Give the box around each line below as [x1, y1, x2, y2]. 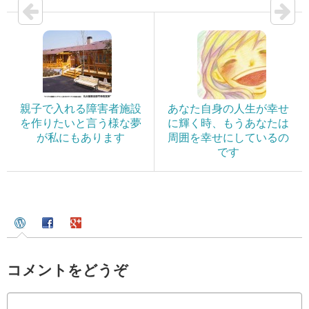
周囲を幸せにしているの [168, 132, 289, 143]
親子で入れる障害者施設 [19, 103, 141, 114]
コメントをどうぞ [7, 261, 128, 279]
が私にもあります [36, 132, 125, 143]
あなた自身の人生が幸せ [168, 103, 289, 114]
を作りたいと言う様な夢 [19, 117, 141, 129]
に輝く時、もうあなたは [168, 117, 289, 129]
